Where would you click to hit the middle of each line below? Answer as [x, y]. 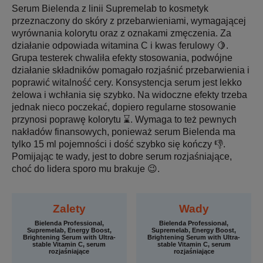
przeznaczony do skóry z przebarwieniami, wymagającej [129, 21]
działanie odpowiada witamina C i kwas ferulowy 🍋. [120, 45]
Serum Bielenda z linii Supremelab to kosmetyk [110, 8]
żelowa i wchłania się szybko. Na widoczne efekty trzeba [129, 95]
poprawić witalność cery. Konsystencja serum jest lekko [127, 82]
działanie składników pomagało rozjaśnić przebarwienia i [131, 70]
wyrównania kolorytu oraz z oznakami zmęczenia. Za [122, 33]
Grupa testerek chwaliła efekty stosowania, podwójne [122, 58]
